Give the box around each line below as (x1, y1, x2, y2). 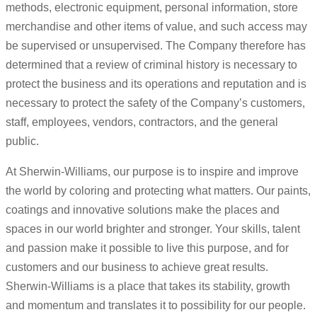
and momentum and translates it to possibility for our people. (6, 299, 306, 312)
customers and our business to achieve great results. (6, 261, 268, 274)
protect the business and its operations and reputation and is (6, 78, 306, 91)
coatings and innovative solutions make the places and (6, 204, 279, 217)
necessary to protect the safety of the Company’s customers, (6, 97, 305, 110)
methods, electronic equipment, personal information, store (6, 1, 298, 14)
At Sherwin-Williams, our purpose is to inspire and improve (6, 166, 299, 178)
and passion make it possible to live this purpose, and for (6, 242, 289, 255)
